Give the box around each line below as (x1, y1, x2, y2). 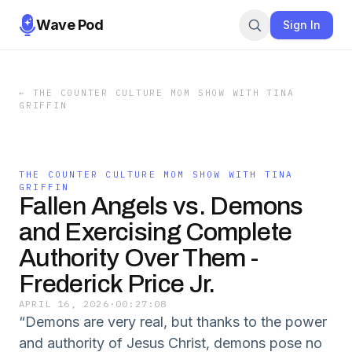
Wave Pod (36, 16, 104, 33)
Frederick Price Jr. (19, 270, 215, 298)
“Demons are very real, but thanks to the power (19, 313, 327, 330)
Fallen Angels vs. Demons (19, 192, 303, 220)
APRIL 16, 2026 (19, 298, 109, 310)
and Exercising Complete (19, 218, 292, 246)
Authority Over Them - (19, 244, 258, 272)
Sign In (283, 17, 321, 31)
